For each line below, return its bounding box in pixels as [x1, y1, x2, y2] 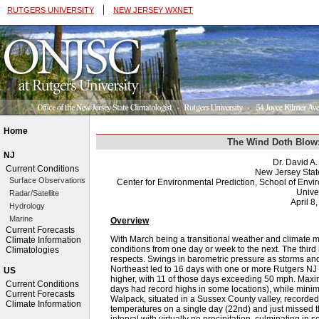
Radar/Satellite [9, 189, 59, 197]
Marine [9, 214, 33, 223]
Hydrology [9, 202, 45, 210]
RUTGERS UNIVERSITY [7, 6, 94, 14]
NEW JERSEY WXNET [113, 6, 193, 14]
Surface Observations [9, 176, 85, 184]
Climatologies [6, 245, 59, 255]
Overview [110, 215, 149, 226]
